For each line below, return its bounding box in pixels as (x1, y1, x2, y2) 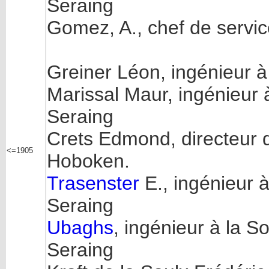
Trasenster (47, 172, 139, 195)
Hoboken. (47, 150, 130, 172)
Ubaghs (47, 217, 113, 239)
